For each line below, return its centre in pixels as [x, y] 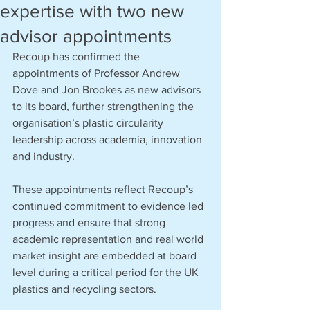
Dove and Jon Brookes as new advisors [108, 90]
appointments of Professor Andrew [98, 73]
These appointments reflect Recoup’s [104, 189]
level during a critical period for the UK [107, 272]
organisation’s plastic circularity [89, 123]
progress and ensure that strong [90, 222]
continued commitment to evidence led [109, 206]
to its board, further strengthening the [104, 106]
